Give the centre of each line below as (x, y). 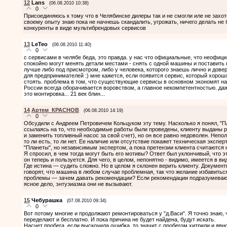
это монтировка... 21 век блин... (64, 93)
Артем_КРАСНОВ (55, 110)
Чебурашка (47, 200)
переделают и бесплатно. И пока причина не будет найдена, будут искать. (120, 219)
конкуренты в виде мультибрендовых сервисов (85, 28)
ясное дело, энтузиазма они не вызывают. (78, 184)
